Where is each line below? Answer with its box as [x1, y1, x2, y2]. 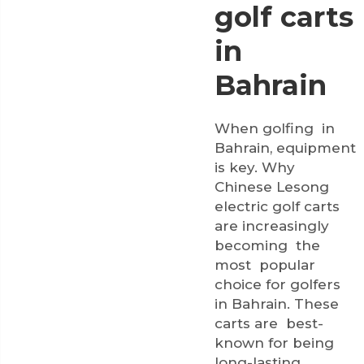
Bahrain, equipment [214, 139, 356, 156]
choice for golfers [214, 275, 344, 292]
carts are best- [214, 314, 323, 331]
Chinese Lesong [214, 178, 333, 195]
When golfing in [214, 119, 335, 136]
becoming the [214, 236, 320, 253]
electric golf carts [214, 197, 340, 214]
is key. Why [214, 158, 299, 175]
